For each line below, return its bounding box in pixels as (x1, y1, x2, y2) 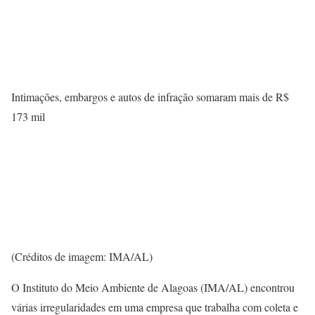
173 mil (11, 109, 49, 124)
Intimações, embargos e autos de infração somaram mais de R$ (11, 89, 289, 104)
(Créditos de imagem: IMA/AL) (11, 248, 153, 264)
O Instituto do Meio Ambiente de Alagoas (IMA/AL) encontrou (11, 279, 295, 295)
